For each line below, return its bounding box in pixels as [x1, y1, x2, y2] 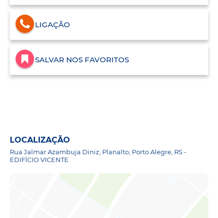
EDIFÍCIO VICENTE [10, 156, 69, 164]
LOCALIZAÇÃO [10, 135, 70, 145]
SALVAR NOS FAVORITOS [35, 55, 129, 65]
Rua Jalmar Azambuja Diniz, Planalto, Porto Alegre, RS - [10, 148, 186, 156]
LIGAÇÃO [35, 20, 70, 30]
